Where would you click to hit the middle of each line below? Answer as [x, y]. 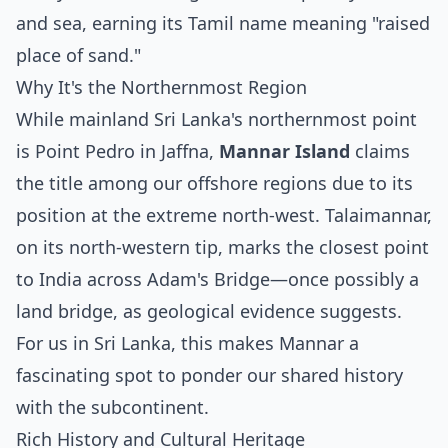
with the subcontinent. [112, 407]
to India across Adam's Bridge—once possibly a [217, 279]
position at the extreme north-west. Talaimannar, [224, 215]
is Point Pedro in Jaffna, [117, 151]
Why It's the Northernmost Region [161, 87]
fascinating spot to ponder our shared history [209, 375]
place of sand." [78, 55]
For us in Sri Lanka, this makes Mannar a [187, 343]
